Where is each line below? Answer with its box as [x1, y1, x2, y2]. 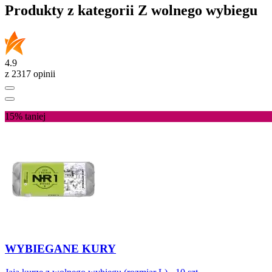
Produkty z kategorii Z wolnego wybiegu [5, 2, 257, 18]
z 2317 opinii [5, 68, 55, 79]
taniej [25, 110, 46, 121]
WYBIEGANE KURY [5, 242, 116, 256]
